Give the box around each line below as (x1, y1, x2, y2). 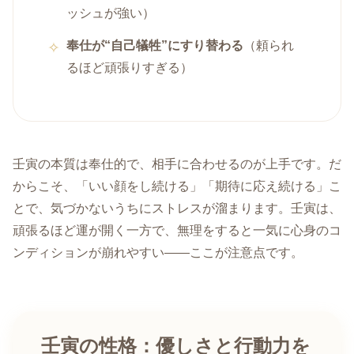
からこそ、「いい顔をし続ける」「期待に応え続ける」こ (13, 179, 341, 193)
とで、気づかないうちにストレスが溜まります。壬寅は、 (13, 201, 341, 215)
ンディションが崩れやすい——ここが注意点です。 (13, 245, 303, 259)
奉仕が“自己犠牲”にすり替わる (66, 38, 244, 52)
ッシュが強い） (66, 6, 156, 21)
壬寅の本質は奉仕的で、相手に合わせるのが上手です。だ (13, 156, 341, 171)
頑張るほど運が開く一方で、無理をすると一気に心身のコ (13, 223, 341, 237)
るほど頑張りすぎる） (66, 60, 194, 74)
